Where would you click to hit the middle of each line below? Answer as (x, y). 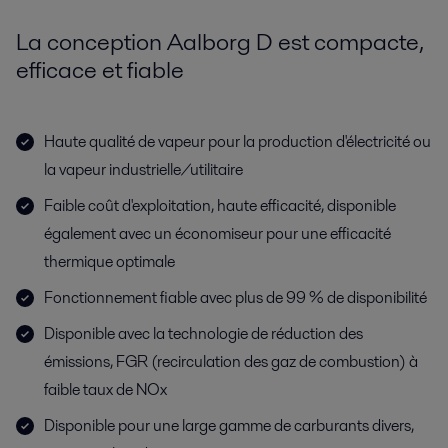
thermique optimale (109, 261)
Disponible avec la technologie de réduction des (203, 333)
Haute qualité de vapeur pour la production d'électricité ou (237, 141)
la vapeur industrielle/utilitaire (143, 169)
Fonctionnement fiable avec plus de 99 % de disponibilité (235, 297)
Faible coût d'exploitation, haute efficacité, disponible (220, 205)
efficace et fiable (100, 69)
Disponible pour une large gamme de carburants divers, (229, 425)
